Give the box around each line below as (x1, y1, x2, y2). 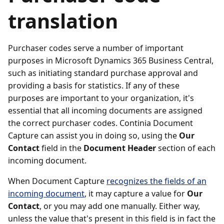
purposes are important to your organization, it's (8, 92, 194, 103)
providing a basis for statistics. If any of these (8, 80, 179, 91)
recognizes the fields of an (106, 175, 206, 186)
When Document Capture (8, 175, 106, 186)
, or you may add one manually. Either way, (39, 200, 200, 211)
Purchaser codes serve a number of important (8, 42, 183, 53)
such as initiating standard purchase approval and (8, 67, 198, 78)
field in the (39, 142, 83, 153)
